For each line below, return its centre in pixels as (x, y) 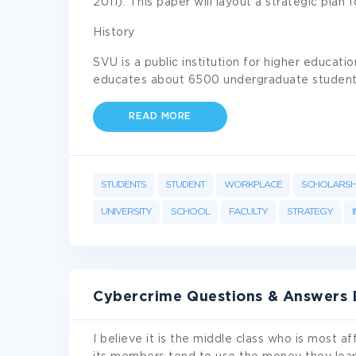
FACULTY (248, 212)
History (114, 33)
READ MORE (160, 116)
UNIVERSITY (126, 212)
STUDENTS (124, 185)
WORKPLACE (253, 185)
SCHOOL (190, 212)
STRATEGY (310, 212)
